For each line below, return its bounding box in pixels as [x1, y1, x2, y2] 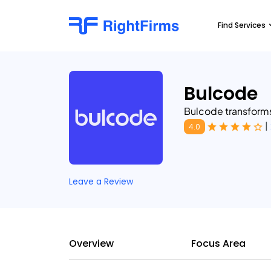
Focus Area [191, 237, 246, 250]
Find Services [218, 20, 266, 30]
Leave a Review [69, 175, 133, 188]
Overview [69, 237, 114, 250]
